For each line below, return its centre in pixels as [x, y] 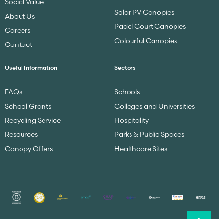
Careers [18, 31]
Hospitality [131, 120]
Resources [21, 135]
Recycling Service [33, 120]
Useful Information [31, 68]
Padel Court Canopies [150, 27]
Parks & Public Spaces [149, 135]
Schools [127, 92]
